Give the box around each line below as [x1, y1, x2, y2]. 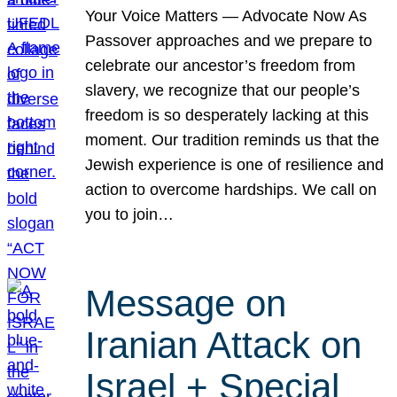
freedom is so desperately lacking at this [85, 106, 370, 125]
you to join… [85, 206, 175, 224]
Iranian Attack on [85, 323, 362, 366]
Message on [85, 282, 287, 324]
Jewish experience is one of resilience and [85, 156, 385, 175]
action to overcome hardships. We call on [85, 181, 378, 199]
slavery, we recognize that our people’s [85, 82, 361, 100]
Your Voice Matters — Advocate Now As [85, 7, 368, 26]
